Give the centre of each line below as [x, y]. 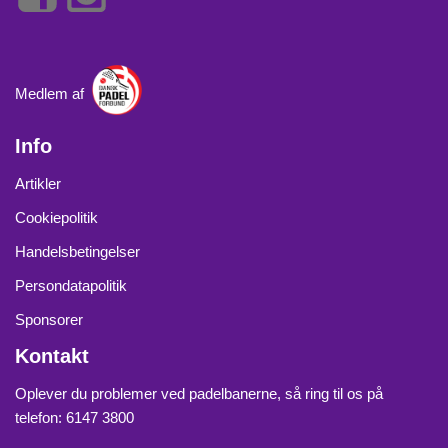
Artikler [38, 184]
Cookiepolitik [56, 218]
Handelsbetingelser [77, 252]
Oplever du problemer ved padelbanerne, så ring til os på [199, 394]
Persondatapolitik [71, 286]
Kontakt [52, 356]
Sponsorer [49, 320]
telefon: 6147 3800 [74, 418]
